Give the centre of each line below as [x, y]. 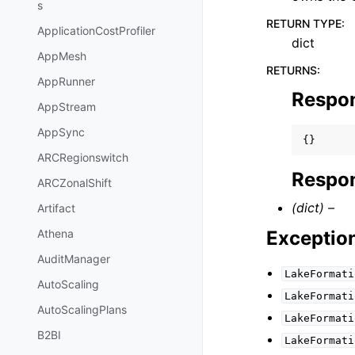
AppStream [67, 107]
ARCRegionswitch [83, 158]
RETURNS [292, 70]
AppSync [61, 132]
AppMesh [62, 56]
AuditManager [74, 259]
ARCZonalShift [74, 183]
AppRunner [66, 82]
